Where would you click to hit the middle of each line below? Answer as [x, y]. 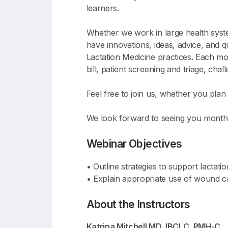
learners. [103, 8]
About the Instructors [138, 204]
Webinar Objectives [134, 144]
